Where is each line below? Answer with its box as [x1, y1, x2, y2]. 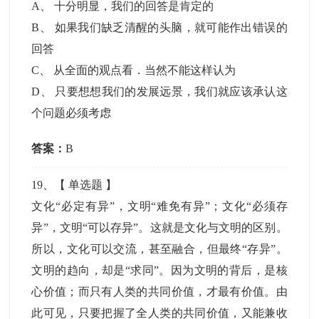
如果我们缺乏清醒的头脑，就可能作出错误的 [54, 21, 288, 33]
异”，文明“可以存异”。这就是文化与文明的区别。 [31, 221, 288, 234]
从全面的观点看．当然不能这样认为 [53, 64, 236, 76]
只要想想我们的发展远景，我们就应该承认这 [55, 85, 288, 98]
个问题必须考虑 [31, 107, 112, 119]
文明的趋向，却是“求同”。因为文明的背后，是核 [31, 264, 288, 276]
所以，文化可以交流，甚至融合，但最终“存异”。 [31, 243, 288, 255]
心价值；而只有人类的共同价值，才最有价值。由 [31, 286, 288, 298]
